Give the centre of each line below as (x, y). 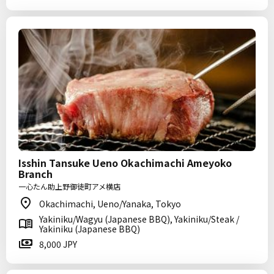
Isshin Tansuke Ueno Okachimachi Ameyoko (125, 163)
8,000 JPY (58, 244)
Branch (35, 174)
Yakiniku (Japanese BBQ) (90, 229)
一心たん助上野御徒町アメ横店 (69, 186)
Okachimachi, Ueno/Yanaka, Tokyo (110, 204)
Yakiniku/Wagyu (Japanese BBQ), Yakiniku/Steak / (139, 219)
